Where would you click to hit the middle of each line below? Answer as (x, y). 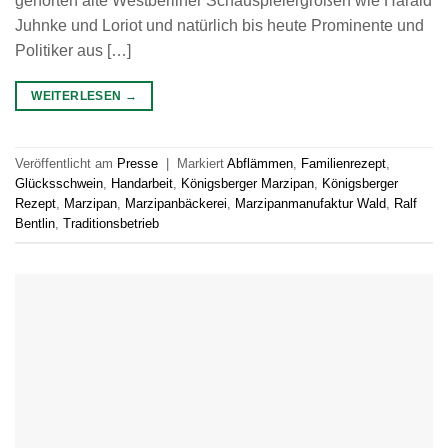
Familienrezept (343, 164)
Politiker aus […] (73, 50)
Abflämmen (260, 164)
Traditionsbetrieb (111, 224)
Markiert (202, 164)
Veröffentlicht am (66, 164)
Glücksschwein (59, 184)
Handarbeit (142, 184)
